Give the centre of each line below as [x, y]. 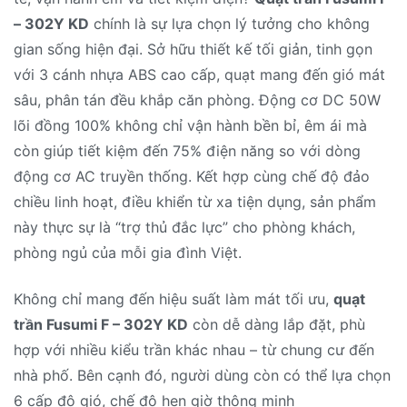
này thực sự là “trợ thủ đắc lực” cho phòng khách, [184, 228]
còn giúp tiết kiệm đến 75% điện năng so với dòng [187, 151]
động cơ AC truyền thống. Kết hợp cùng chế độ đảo [192, 177]
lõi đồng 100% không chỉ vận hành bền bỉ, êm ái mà [190, 126]
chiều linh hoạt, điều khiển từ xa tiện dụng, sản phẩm [195, 202]
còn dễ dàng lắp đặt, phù [277, 324]
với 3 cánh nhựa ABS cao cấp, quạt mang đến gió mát [199, 75]
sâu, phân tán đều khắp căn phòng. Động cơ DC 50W [197, 100]
